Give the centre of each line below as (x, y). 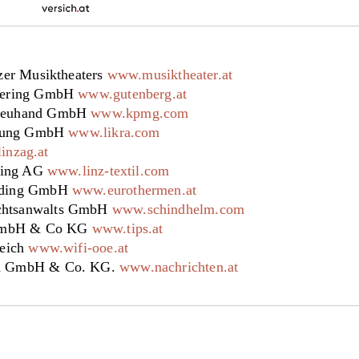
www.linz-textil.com (108, 171)
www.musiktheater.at (170, 75)
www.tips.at (127, 229)
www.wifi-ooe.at (79, 248)
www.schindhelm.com (178, 210)
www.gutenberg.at (133, 94)
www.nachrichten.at (179, 267)
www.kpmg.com (140, 113)
